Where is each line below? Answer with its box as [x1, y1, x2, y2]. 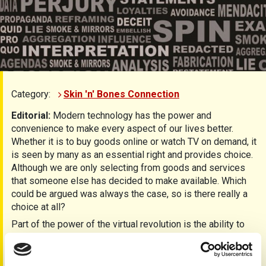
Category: [11, 88, 53, 100]
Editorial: [11, 109, 53, 121]
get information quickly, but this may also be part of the [11, 231, 238, 243]
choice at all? [11, 201, 65, 213]
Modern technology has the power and [53, 109, 211, 121]
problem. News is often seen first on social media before [11, 244, 249, 256]
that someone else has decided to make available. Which [11, 175, 246, 186]
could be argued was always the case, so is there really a [11, 188, 248, 199]
